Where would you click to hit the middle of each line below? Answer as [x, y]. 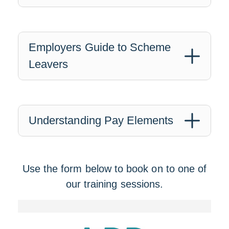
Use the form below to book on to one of [114, 169]
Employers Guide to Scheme [100, 47]
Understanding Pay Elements [101, 120]
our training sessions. [114, 184]
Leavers [49, 64]
